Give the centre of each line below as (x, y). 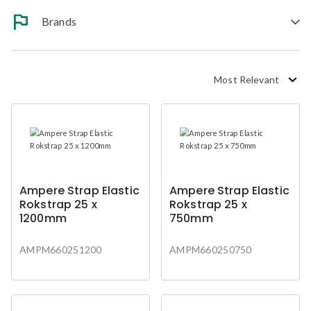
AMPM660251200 (61, 249)
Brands (61, 21)
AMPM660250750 (211, 249)
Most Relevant (246, 79)
